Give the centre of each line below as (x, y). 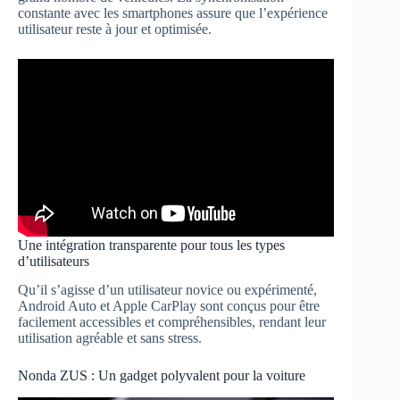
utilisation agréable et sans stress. (110, 338)
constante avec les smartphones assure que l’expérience (173, 13)
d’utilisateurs (54, 261)
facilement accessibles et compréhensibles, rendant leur (172, 322)
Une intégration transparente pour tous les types (151, 245)
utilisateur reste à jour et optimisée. (115, 29)
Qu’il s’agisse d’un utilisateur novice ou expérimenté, (167, 290)
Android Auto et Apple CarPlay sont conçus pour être (169, 306)
